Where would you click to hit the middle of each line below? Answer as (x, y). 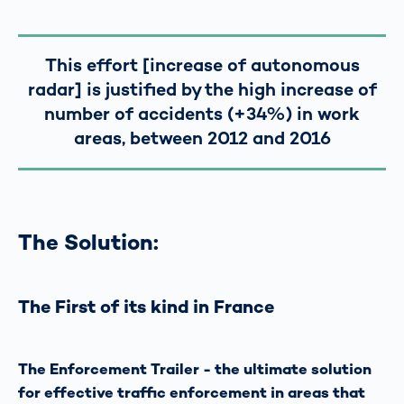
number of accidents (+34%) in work (202, 114)
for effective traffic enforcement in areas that (192, 392)
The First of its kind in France (146, 307)
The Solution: (88, 242)
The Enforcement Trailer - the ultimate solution (195, 369)
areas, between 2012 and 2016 (202, 138)
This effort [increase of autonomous (202, 65)
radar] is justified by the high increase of (202, 90)
